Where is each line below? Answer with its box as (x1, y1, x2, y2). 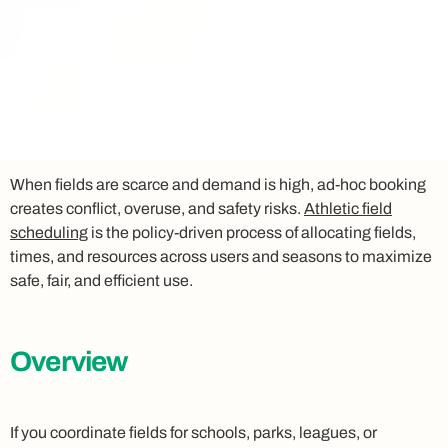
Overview (10, 345, 128, 377)
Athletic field (304, 199, 392, 217)
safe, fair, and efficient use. (10, 271, 193, 289)
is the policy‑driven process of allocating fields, (88, 223, 416, 241)
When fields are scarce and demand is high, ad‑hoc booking (10, 175, 426, 193)
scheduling (10, 223, 88, 241)
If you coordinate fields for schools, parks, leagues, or (10, 423, 377, 441)
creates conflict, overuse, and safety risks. (10, 199, 304, 217)
